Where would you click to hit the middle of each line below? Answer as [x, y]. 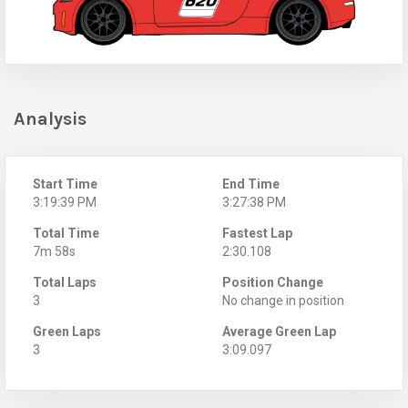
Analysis [50, 118]
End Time [251, 184]
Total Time [66, 233]
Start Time [65, 184]
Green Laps [67, 331]
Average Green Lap [279, 331]
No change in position [283, 300]
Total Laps [65, 282]
